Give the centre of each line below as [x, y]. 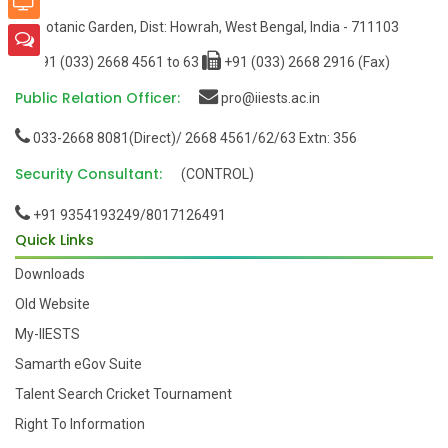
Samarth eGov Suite [78, 364]
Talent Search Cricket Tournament [123, 394]
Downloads [50, 274]
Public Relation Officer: [97, 97]
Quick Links [54, 240]
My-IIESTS [47, 334]
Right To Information [80, 424]
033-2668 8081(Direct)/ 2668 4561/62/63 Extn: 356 [193, 138]
